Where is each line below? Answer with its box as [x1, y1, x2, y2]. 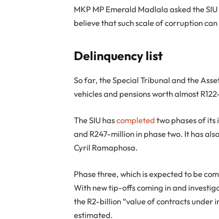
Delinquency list [74, 47, 163, 63]
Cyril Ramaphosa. [74, 142, 138, 153]
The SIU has [74, 114, 117, 125]
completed [116, 114, 155, 125]
